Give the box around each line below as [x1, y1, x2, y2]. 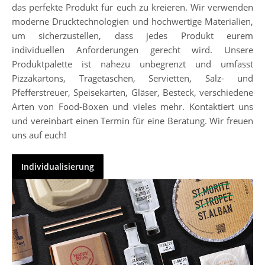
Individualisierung [21, 160, 94, 172]
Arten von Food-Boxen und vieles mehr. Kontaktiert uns [12, 100, 253, 112]
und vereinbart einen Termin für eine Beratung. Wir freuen [12, 114, 253, 127]
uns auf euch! [12, 128, 66, 141]
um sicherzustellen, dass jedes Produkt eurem [12, 29, 253, 41]
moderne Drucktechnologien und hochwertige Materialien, [12, 15, 253, 27]
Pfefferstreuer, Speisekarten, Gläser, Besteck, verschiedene [12, 86, 253, 98]
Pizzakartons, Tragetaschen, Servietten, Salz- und [12, 72, 253, 84]
